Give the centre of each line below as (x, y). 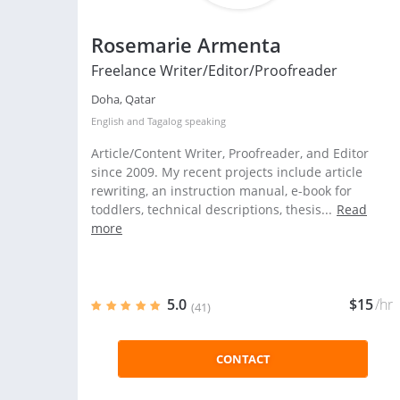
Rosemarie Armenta (186, 45)
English (108, 121)
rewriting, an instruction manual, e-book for (221, 191)
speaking (204, 121)
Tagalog (165, 121)
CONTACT (243, 359)
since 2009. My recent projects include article (227, 172)
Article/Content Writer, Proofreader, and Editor (230, 153)
